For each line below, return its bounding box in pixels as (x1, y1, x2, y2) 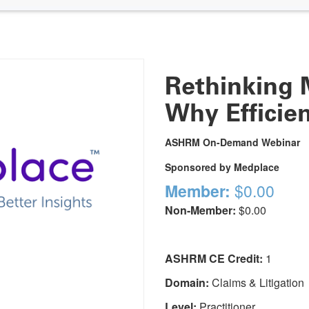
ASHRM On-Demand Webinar (165, 134, 300, 149)
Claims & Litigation (209, 274, 304, 290)
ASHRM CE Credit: (165, 250, 263, 266)
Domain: (165, 274, 209, 290)
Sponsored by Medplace (165, 159, 279, 174)
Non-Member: (165, 201, 236, 218)
